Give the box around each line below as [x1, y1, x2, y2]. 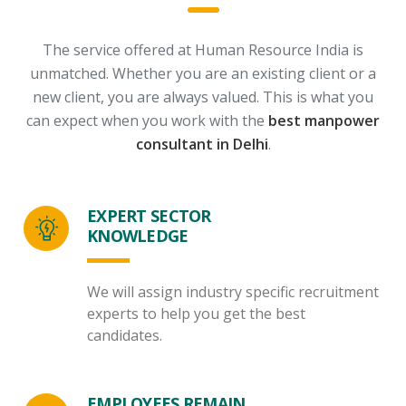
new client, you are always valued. [33, 87, 259, 107]
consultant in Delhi [135, 134, 268, 154]
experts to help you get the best [87, 304, 305, 324]
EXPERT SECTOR [87, 205, 211, 227]
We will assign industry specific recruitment [87, 282, 379, 302]
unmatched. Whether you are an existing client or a [30, 63, 376, 83]
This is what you [259, 87, 373, 107]
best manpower [268, 111, 380, 130]
